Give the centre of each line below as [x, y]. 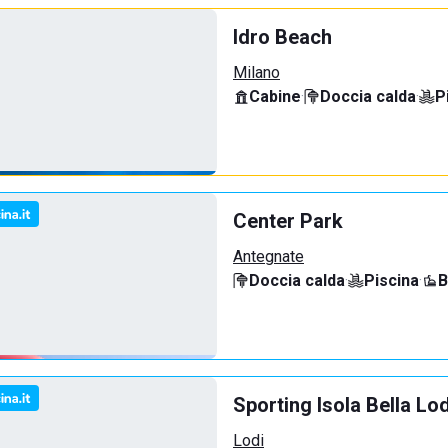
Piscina [391, 280]
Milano [256, 72]
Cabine [275, 96]
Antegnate [268, 256]
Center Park [288, 221]
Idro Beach [282, 37]
